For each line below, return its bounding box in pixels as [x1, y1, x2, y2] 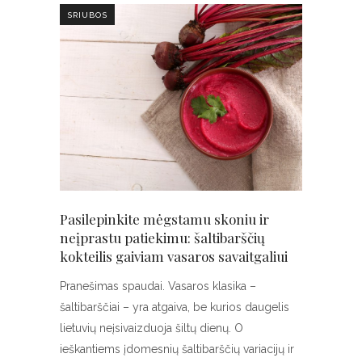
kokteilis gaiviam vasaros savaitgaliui [60, 247, 288, 266]
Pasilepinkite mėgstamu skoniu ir [60, 210, 269, 229]
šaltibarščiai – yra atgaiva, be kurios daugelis [60, 301, 289, 314]
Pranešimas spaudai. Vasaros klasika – [60, 280, 256, 293]
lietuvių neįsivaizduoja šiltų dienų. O [60, 322, 243, 335]
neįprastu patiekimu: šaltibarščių [60, 229, 265, 247]
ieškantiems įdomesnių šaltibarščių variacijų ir [60, 343, 294, 356]
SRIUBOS [67, 11, 107, 20]
